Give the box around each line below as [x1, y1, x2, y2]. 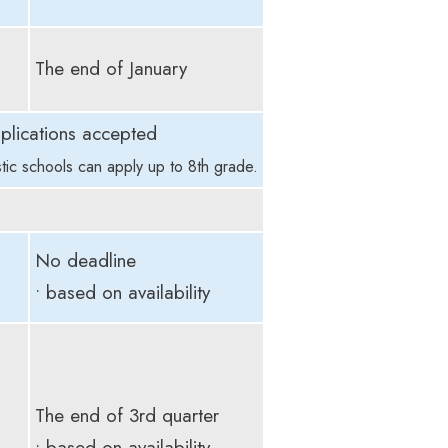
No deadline [35, 246, 136, 274]
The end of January [35, 54, 187, 82]
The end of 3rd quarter [35, 401, 219, 429]
